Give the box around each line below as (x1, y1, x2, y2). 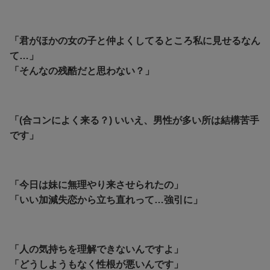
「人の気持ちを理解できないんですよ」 (10, 243, 183, 254)
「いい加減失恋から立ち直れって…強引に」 (10, 194, 202, 205)
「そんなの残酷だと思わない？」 (10, 65, 154, 76)
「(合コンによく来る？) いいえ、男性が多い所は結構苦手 (10, 115, 259, 125)
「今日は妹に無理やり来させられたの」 (10, 179, 183, 190)
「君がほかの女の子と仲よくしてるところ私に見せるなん (10, 35, 260, 46)
